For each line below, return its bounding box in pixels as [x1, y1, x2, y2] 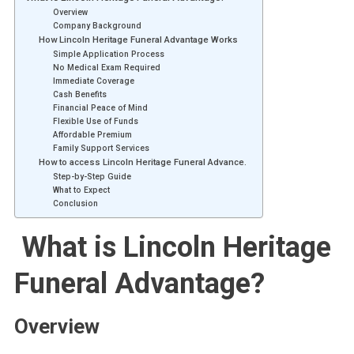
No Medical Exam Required [52, 62, 163, 72]
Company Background [52, 21, 144, 30]
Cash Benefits [52, 89, 109, 99]
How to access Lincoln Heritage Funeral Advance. [38, 156, 247, 168]
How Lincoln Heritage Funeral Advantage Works [38, 33, 238, 45]
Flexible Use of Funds [52, 116, 138, 126]
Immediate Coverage [52, 76, 134, 85]
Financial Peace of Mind [52, 103, 150, 112]
